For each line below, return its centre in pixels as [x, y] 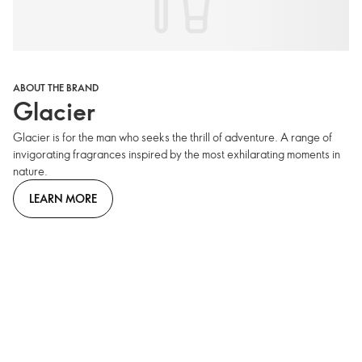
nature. [30, 171]
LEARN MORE [63, 198]
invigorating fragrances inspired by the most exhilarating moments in [177, 154]
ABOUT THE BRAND [56, 88]
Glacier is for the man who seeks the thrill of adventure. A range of [173, 137]
